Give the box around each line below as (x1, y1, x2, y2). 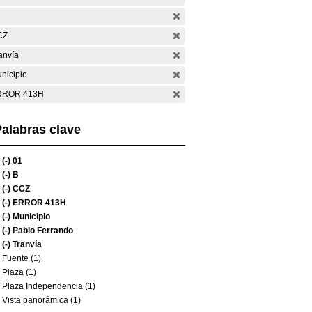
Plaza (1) (2, 267, 36, 277)
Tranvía (10, 240, 42, 249)
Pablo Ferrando (10, 226, 73, 235)
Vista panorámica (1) (2, 295, 81, 305)
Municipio (10, 212, 50, 221)
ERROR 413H (10, 198, 66, 208)
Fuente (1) (2, 253, 41, 263)
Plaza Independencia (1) (2, 281, 95, 291)
